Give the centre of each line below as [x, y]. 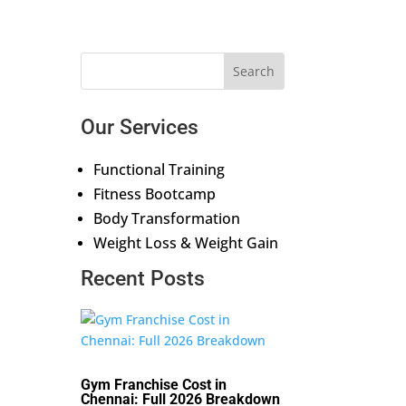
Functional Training [159, 169]
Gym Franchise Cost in [154, 384]
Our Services [140, 127]
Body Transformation [167, 218]
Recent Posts [143, 278]
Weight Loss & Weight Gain [186, 242]
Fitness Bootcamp [155, 193]
